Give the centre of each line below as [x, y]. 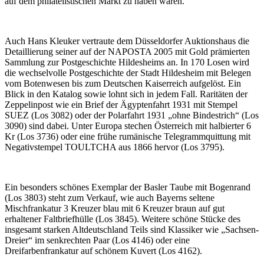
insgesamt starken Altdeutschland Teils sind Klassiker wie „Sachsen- [132, 229]
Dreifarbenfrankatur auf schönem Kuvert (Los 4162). [103, 250]
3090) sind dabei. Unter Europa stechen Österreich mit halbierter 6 [128, 126]
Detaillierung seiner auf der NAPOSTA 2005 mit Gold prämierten [127, 51]
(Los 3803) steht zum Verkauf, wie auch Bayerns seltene [110, 197]
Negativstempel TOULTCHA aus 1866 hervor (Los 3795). [115, 147]
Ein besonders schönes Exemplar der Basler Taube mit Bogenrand [128, 187]
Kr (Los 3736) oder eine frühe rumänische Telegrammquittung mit [128, 136]
